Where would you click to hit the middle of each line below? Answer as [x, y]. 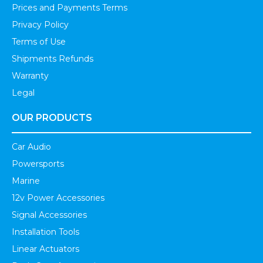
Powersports [38, 164]
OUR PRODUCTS [52, 118]
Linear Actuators [45, 249]
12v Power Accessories [58, 198]
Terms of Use [39, 42]
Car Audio [31, 147]
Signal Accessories [49, 215]
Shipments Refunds [53, 59]
